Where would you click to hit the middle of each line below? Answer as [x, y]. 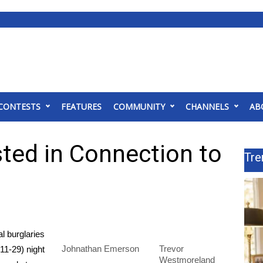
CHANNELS [207, 107]
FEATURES [81, 107]
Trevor [171, 249]
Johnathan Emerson [100, 249]
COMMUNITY [139, 107]
